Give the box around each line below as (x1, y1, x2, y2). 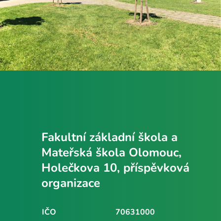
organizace (41, 175, 100, 191)
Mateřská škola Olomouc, (41, 144, 182, 160)
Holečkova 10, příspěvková (41, 159, 189, 176)
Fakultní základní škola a (41, 129, 178, 145)
